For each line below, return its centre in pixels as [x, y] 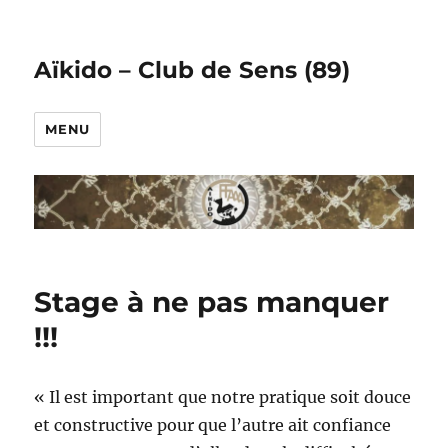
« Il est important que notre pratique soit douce [223, 397]
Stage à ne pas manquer [212, 302]
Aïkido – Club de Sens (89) [192, 70]
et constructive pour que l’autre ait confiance [213, 425]
